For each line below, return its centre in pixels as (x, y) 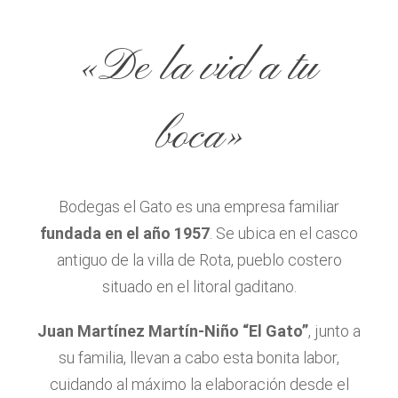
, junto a (334, 331)
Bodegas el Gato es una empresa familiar (199, 207)
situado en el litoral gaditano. (199, 287)
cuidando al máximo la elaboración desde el (199, 385)
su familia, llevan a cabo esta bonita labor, (199, 358)
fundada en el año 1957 (125, 234)
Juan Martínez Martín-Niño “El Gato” (173, 331)
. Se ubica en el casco (284, 234)
